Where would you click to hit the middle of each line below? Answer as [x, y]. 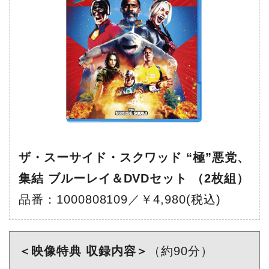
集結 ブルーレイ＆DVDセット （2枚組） [134, 178]
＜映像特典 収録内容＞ [83, 251]
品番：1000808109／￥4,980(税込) [120, 199]
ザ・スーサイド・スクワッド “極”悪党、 [134, 157]
